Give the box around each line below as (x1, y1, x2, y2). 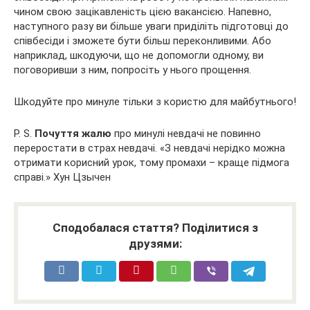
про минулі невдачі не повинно (111, 127, 261, 140)
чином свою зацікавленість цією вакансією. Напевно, (14, 5, 271, 18)
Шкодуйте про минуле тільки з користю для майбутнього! (14, 95, 296, 108)
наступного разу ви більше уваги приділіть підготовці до (14, 19, 289, 33)
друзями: (128, 236, 182, 250)
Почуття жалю (35, 127, 111, 140)
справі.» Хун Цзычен (14, 170, 111, 183)
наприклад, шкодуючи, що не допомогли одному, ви (14, 48, 264, 62)
